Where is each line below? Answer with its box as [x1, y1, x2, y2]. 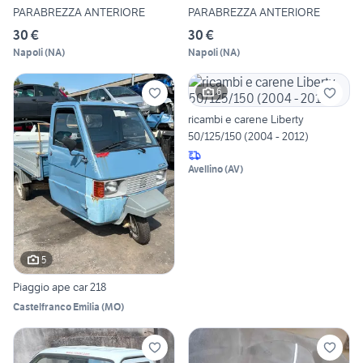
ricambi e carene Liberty [188, 111, 304, 126]
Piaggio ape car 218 [13, 280, 106, 295]
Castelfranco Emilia [13, 301, 100, 314]
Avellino [188, 162, 223, 175]
